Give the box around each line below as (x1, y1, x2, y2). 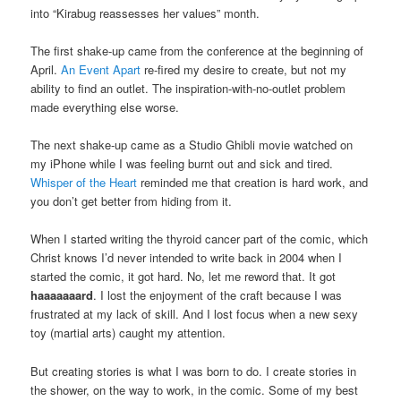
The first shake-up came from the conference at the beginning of (30, 42, 364, 60)
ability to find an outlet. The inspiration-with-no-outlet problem (30, 80, 346, 98)
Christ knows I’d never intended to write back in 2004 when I (30, 249, 343, 267)
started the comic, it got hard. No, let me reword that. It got (30, 268, 337, 286)
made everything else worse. (30, 98, 180, 116)
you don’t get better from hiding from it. (30, 192, 233, 210)
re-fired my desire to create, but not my (141, 61, 347, 79)
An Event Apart (61, 61, 141, 79)
